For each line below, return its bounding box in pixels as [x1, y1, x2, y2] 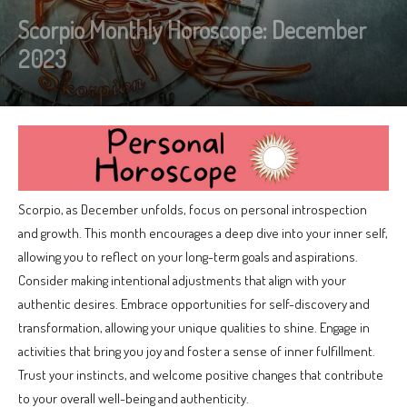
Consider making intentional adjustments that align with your [18, 271, 346, 289]
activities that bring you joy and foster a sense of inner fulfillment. [18, 342, 375, 360]
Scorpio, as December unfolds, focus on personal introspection [18, 200, 367, 218]
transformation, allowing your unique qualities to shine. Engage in [18, 318, 370, 336]
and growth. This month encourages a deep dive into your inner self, [18, 223, 388, 242]
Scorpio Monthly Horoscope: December [18, 15, 366, 45]
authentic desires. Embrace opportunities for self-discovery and [18, 294, 370, 313]
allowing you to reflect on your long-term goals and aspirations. [18, 247, 358, 265]
